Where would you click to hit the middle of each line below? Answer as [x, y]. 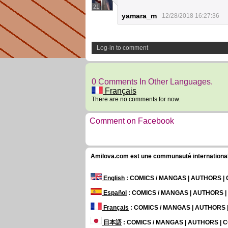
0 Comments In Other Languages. [152, 82]
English [113, 178]
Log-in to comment [122, 48]
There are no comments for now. [136, 99]
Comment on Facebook [132, 121]
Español [114, 193]
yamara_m [139, 16]
